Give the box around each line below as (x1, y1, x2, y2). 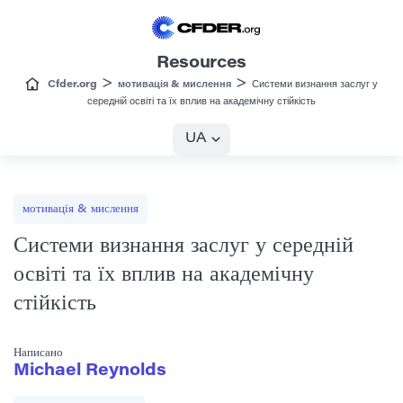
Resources (157, 56, 246, 73)
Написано (13, 347, 63, 360)
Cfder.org (48, 80, 97, 91)
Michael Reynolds (13, 363, 166, 381)
